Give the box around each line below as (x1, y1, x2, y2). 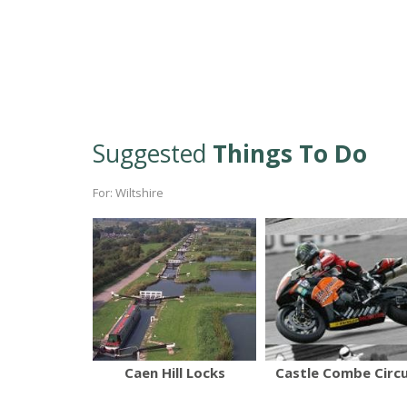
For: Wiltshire (93, 184, 164, 202)
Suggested (93, 137, 213, 171)
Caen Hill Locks (124, 362, 225, 382)
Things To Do (213, 137, 367, 171)
